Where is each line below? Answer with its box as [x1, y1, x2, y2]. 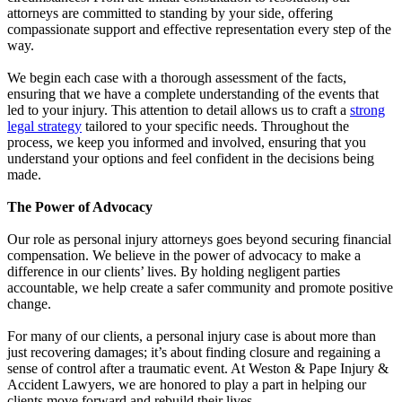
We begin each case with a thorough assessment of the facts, [7, 69, 346, 85]
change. [7, 295, 51, 311]
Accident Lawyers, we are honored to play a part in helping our [7, 376, 366, 392]
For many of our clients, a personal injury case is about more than [7, 328, 376, 344]
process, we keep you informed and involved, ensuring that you [7, 134, 366, 150]
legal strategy [7, 118, 82, 134]
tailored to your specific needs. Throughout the [82, 118, 349, 134]
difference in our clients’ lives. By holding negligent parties [7, 263, 340, 279]
